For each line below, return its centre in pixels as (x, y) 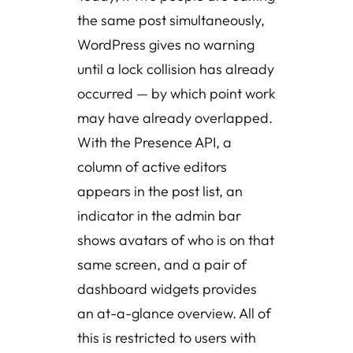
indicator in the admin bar (159, 216)
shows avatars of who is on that (176, 240)
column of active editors (152, 167)
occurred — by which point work (176, 93)
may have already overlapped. (175, 118)
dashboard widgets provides (167, 289)
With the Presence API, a (154, 142)
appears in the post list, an (160, 191)
